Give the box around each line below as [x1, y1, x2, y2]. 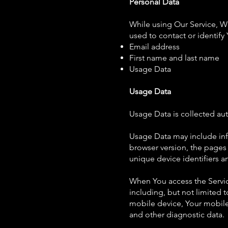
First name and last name [129, 53, 219, 63]
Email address [129, 42, 180, 51]
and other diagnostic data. [129, 210, 224, 219]
